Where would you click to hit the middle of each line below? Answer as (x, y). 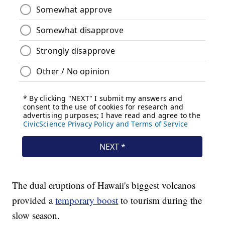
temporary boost (87, 200)
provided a (34, 200)
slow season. (36, 215)
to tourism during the (160, 200)
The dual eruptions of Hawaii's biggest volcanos (104, 185)
